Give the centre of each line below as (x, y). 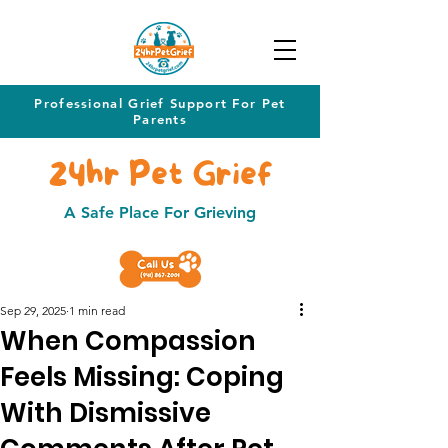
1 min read (97, 310)
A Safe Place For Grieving (160, 212)
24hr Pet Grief (160, 175)
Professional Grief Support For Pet (160, 103)
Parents (160, 119)
